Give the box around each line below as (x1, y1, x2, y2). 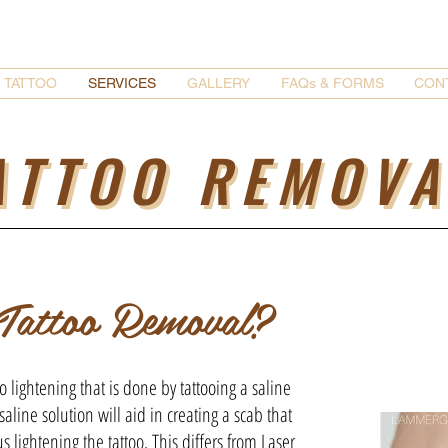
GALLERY (187, 74, 250, 91)
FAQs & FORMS (281, 74, 384, 91)
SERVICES (88, 74, 156, 91)
